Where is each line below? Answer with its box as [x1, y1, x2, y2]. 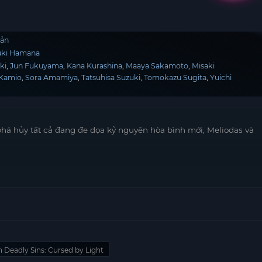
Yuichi [210, 73, 232, 82]
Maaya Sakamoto [126, 61, 189, 70]
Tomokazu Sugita [144, 73, 207, 82]
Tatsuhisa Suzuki [81, 73, 141, 82]
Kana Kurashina [67, 61, 123, 70]
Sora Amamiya [25, 73, 78, 82]
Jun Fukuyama [10, 61, 64, 70]
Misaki [192, 61, 215, 70]
